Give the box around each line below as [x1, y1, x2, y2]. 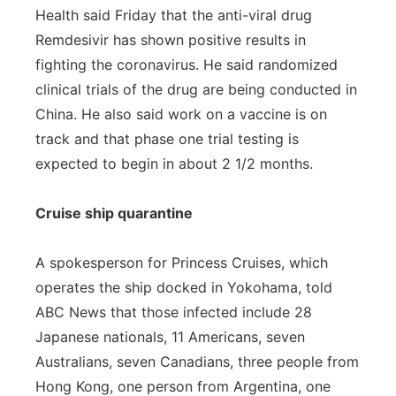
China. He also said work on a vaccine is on [35, 105, 327, 123]
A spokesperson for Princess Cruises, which [35, 254, 328, 271]
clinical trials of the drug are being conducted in [35, 80, 357, 98]
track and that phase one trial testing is [35, 130, 299, 148]
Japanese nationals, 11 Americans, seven [35, 328, 305, 346]
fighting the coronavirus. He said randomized [35, 56, 338, 73]
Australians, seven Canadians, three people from [35, 353, 359, 370]
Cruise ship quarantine [35, 204, 193, 222]
